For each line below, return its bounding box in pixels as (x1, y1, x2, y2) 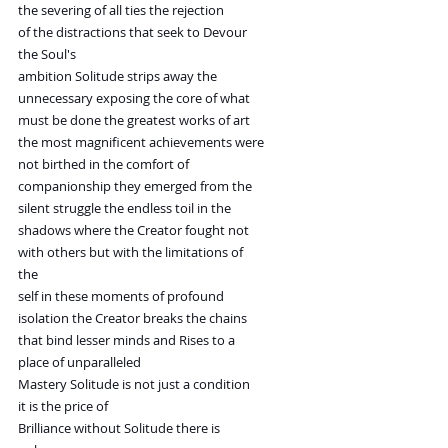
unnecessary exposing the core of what (18, 89, 250, 108)
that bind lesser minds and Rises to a (18, 331, 235, 350)
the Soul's (18, 45, 76, 64)
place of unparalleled (18, 353, 141, 372)
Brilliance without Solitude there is (18, 419, 220, 438)
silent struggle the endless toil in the (18, 199, 231, 218)
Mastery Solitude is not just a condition (18, 375, 250, 394)
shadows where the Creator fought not (18, 221, 249, 240)
